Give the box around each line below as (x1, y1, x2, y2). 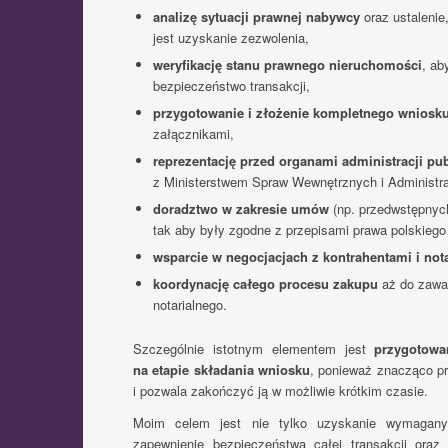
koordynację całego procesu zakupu (152, 274, 378, 294)
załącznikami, (152, 124, 234, 144)
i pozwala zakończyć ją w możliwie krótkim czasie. (133, 381, 428, 401)
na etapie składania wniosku (133, 360, 310, 380)
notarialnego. (152, 295, 227, 315)
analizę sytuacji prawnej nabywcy (152, 7, 360, 27)
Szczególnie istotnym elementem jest (133, 339, 375, 359)
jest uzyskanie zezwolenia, (152, 28, 309, 48)
